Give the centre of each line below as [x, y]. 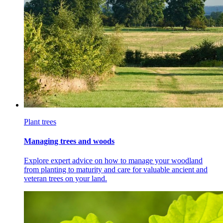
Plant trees [40, 121]
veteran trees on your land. [65, 179]
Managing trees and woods [69, 141]
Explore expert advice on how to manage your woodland [113, 161]
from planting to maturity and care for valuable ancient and [116, 170]
